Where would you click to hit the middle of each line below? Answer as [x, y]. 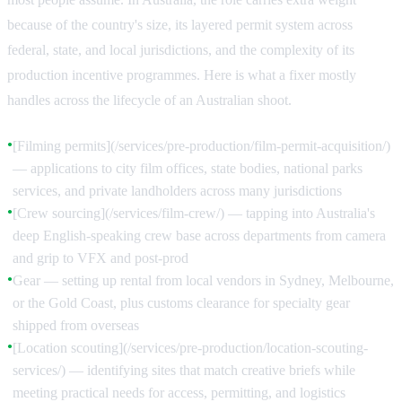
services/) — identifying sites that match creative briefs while [184, 370]
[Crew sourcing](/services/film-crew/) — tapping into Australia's [194, 213]
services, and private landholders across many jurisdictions [177, 190]
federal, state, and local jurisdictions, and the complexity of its [181, 49]
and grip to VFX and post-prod [100, 258]
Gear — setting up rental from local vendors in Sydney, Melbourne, [203, 280]
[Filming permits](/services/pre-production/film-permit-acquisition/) [201, 145]
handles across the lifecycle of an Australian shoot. [149, 100]
